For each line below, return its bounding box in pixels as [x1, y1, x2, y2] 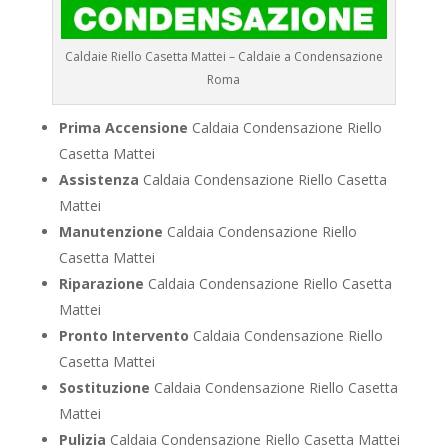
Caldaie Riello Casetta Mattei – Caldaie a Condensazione [64, 48, 383, 66]
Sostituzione [58, 378, 150, 398]
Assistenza [58, 170, 139, 190]
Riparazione [58, 274, 144, 294]
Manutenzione [58, 222, 163, 242]
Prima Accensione [58, 118, 188, 138]
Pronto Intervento [58, 326, 189, 346]
